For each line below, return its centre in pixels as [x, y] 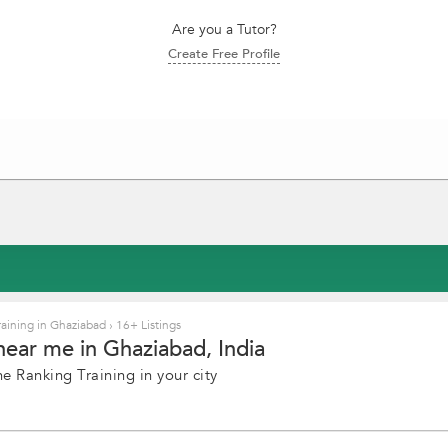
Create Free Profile [224, 54]
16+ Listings [147, 325]
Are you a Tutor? [224, 29]
